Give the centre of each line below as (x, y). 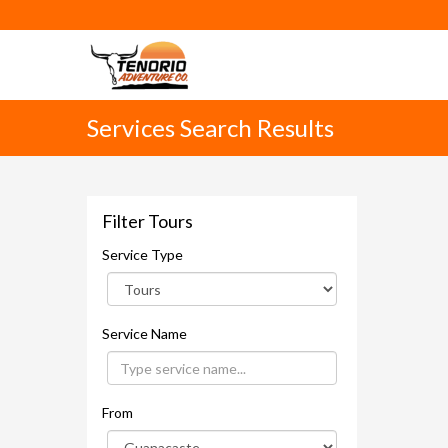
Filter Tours (147, 221)
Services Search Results (210, 127)
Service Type (142, 254)
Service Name (144, 333)
